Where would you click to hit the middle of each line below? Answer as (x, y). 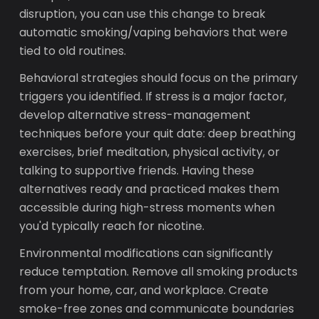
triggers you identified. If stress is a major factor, (153, 96)
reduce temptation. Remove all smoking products (159, 272)
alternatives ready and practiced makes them (150, 189)
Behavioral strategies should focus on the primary (159, 78)
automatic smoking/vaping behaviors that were (154, 32)
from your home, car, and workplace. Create (144, 290)
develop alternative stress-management (135, 115)
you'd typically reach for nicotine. (112, 226)
